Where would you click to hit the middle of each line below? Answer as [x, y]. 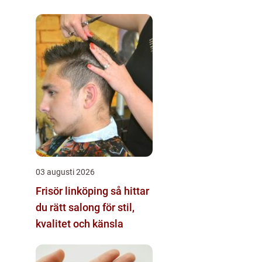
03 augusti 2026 [65, 172]
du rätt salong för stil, [85, 207]
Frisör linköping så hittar [73, 191]
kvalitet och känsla [80, 223]
